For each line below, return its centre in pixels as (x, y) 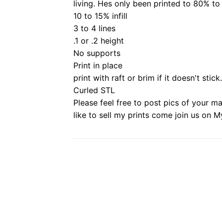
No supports (97, 53)
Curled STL (94, 90)
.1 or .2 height (99, 41)
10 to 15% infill (100, 16)
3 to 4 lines (94, 28)
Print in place (98, 65)
